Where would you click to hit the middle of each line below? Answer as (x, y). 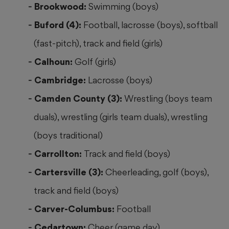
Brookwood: (61, 7)
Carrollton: (59, 154)
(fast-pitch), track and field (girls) (98, 43)
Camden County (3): (79, 99)
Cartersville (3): (70, 172)
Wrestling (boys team (168, 99)
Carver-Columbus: (75, 209)
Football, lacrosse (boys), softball (151, 25)
